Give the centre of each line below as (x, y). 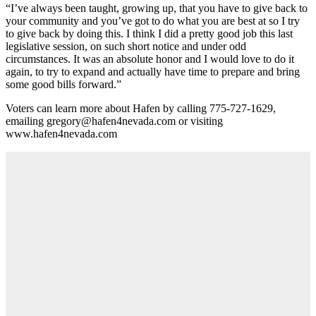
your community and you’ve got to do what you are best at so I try (153, 20)
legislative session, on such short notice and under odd (126, 46)
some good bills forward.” (63, 84)
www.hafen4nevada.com (61, 133)
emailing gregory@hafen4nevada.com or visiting (114, 121)
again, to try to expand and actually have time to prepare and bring (153, 71)
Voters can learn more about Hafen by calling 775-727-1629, (141, 108)
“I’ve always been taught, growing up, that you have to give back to (157, 8)
